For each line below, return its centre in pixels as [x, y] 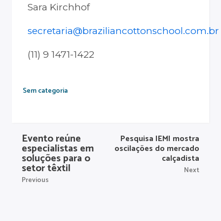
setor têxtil [46, 169]
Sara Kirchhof [59, 7]
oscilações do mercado [157, 149]
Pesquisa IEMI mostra [160, 139]
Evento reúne [51, 139]
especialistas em [58, 149]
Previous [35, 181]
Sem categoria [45, 91]
